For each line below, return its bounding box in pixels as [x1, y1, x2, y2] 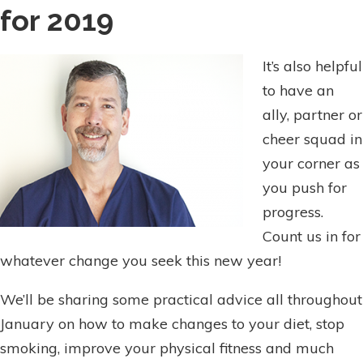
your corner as [263, 154, 360, 173]
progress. [263, 203, 323, 222]
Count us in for [263, 227, 361, 246]
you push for [263, 178, 347, 198]
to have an [263, 81, 334, 100]
